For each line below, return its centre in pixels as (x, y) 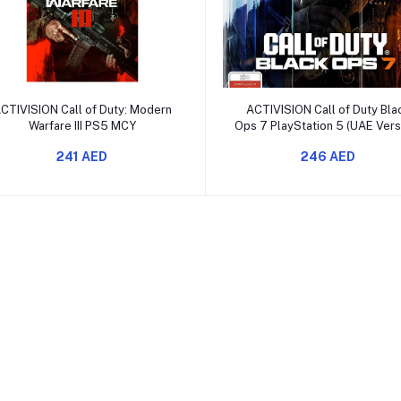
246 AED (328, 156)
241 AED (82, 156)
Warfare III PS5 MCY (82, 125)
